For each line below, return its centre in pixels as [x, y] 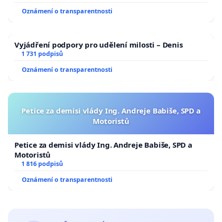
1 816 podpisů [42, 164]
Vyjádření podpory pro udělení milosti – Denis [99, 45]
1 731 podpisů [42, 54]
